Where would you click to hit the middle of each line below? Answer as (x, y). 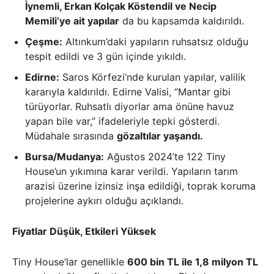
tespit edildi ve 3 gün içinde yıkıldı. (106, 57)
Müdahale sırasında (71, 136)
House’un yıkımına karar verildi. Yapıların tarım (131, 172)
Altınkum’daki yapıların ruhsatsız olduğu (155, 42)
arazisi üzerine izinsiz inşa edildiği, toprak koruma (140, 186)
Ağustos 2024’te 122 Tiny (165, 157)
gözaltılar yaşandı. (160, 136)
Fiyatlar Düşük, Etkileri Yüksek (84, 231)
